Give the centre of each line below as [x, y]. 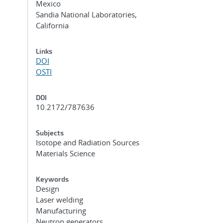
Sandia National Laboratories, [86, 14]
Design [48, 189]
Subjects [50, 133]
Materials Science [65, 153]
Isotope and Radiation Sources [88, 142]
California [52, 25]
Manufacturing [61, 211]
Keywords [52, 179]
